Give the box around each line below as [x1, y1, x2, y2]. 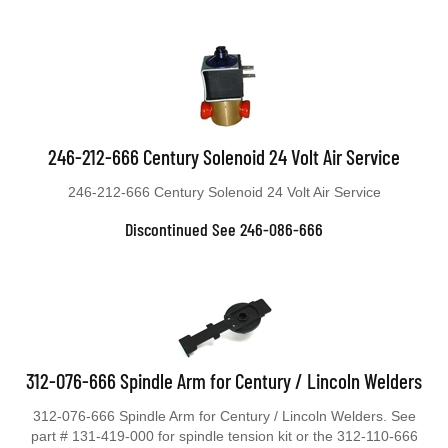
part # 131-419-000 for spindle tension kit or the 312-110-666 [30, 428, 418, 444]
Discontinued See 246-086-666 [125, 218, 323, 240]
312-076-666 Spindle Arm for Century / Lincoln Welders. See [32, 408, 416, 424]
